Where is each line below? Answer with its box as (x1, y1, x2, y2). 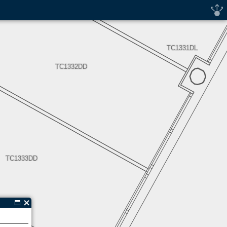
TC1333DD (5, 155, 37, 162)
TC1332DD (55, 63, 87, 70)
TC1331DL (166, 44, 198, 52)
